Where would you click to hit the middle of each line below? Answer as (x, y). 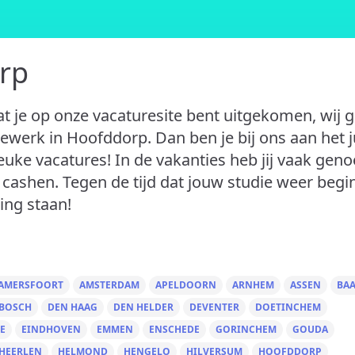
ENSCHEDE (174, 329)
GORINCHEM (246, 329)
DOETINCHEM (288, 307)
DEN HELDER (143, 307)
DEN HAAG (73, 307)
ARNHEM (253, 285)
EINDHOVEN (51, 329)
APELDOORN (186, 285)
